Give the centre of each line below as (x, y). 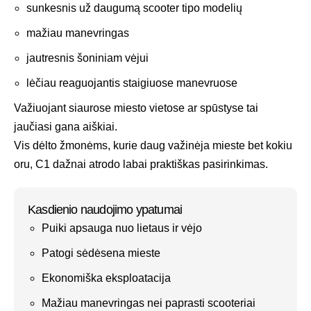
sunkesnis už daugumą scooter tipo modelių (134, 8)
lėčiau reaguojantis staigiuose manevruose (132, 83)
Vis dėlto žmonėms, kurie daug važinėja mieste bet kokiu (153, 145)
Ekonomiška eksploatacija (106, 278)
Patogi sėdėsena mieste (101, 253)
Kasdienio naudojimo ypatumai (105, 209)
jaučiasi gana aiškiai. (66, 126)
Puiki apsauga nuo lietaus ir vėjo (122, 228)
